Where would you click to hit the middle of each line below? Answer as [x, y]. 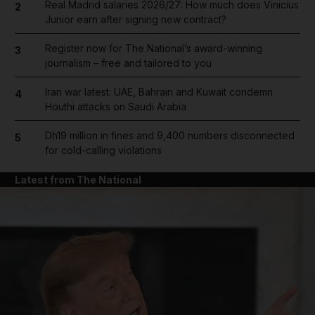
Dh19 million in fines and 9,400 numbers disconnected [169, 135]
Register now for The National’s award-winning [153, 48]
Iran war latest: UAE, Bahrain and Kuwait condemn [159, 91]
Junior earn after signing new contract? [135, 19]
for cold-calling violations [103, 150]
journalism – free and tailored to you [128, 63]
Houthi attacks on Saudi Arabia [115, 106]
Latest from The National [78, 179]
